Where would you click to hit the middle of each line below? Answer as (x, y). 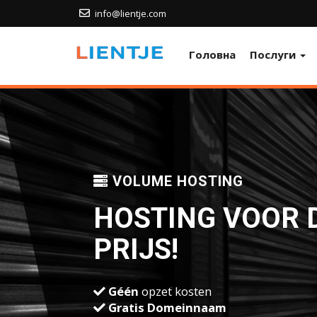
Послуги (274, 54)
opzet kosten (175, 291)
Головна (212, 54)
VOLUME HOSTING (176, 181)
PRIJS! (136, 249)
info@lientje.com (129, 13)
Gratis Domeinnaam (167, 307)
